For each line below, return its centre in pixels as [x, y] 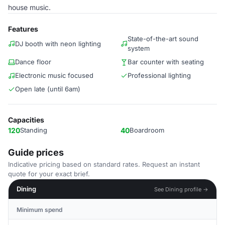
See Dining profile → [181, 189]
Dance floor [33, 62]
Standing [34, 130]
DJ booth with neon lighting [58, 43]
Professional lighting [159, 75]
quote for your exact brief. [49, 174]
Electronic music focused [54, 75]
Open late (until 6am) [48, 89]
